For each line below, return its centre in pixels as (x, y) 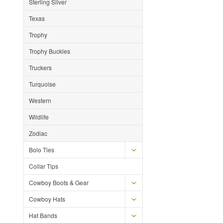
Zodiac (38, 133)
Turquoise (42, 84)
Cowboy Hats (47, 199)
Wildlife (39, 117)
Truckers (40, 67)
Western (40, 100)
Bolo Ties (42, 150)
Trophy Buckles (50, 51)
